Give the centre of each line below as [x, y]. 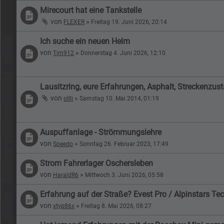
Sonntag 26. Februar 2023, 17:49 [124, 144]
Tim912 [64, 53]
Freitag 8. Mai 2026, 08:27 [116, 206]
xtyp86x [64, 206]
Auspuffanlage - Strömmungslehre [101, 132]
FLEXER [74, 22]
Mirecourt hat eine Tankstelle [91, 10]
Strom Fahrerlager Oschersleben [97, 163]
